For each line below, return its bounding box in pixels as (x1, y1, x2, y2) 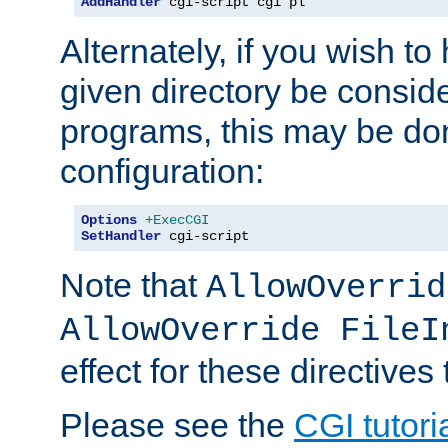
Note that (60, 265, 206, 304)
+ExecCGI (145, 211, 209, 228)
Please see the (60, 405, 294, 444)
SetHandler (81, 227, 161, 244)
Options (81, 211, 137, 228)
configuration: (60, 151, 264, 190)
